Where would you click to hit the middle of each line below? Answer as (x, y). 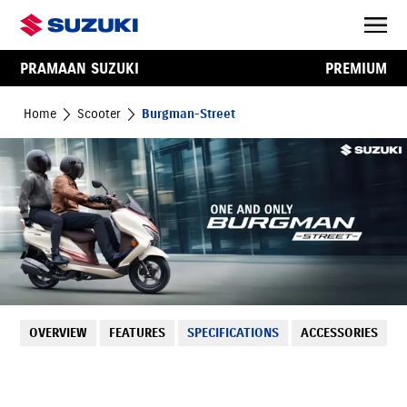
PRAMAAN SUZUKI (80, 68)
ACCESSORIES (339, 333)
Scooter (99, 114)
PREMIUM (356, 68)
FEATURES (138, 333)
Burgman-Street (189, 114)
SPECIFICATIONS (233, 333)
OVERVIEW (59, 333)
